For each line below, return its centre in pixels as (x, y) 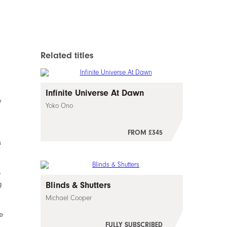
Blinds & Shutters (78, 185)
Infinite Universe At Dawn (95, 93)
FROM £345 (145, 133)
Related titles (67, 55)
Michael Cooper (69, 198)
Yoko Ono (60, 106)
